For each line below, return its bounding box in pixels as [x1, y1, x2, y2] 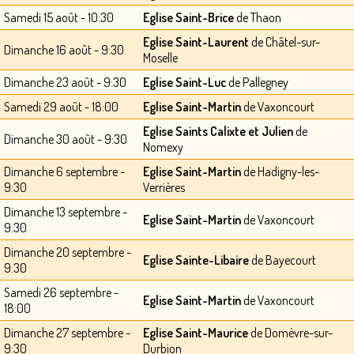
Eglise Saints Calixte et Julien [143, 123, 293, 140]
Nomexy [143, 139, 183, 156]
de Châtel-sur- [249, 34, 320, 51]
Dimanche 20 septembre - [4, 244, 131, 261]
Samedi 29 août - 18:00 [4, 99, 119, 115]
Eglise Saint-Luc [143, 74, 226, 91]
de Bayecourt [249, 252, 316, 269]
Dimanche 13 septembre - [4, 204, 127, 220]
